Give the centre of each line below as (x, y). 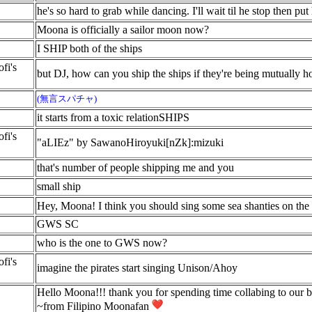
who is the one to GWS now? (102, 243)
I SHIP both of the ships (89, 48)
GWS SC (58, 224)
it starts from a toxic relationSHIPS (113, 117)
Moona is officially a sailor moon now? (123, 30)
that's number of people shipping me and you (135, 167)
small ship (59, 186)
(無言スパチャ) (67, 99)
